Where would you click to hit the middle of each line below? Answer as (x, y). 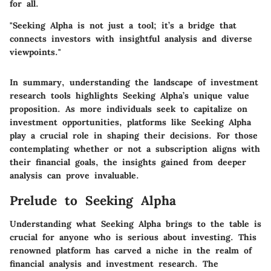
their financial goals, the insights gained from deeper (128, 162)
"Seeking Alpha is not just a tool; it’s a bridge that (123, 26)
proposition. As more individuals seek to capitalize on (129, 109)
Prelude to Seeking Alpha (93, 201)
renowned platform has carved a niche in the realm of (131, 250)
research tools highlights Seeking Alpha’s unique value (129, 96)
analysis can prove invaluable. (74, 176)
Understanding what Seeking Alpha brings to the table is (135, 224)
